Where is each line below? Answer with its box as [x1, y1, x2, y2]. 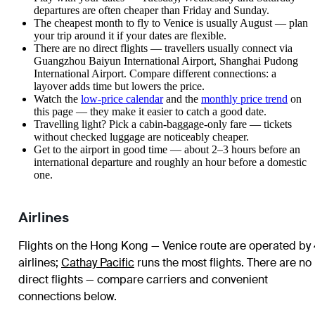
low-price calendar [81, 93, 163, 105]
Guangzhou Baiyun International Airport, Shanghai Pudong [34, 55, 298, 67]
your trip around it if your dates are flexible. [34, 30, 226, 42]
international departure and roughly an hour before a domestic [34, 156, 307, 169]
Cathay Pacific [61, 255, 134, 271]
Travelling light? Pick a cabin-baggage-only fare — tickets [34, 118, 292, 131]
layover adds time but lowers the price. [34, 80, 205, 93]
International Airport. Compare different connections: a [34, 67, 276, 80]
